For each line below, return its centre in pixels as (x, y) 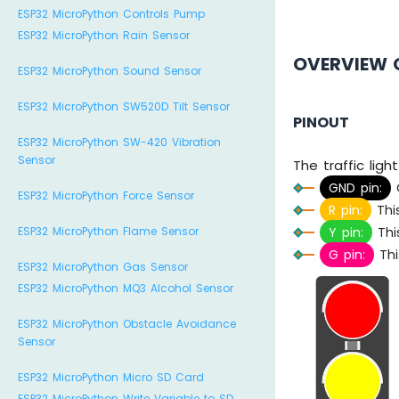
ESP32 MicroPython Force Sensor (106, 195)
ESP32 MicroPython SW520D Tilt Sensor (124, 106)
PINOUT (322, 122)
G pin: (347, 255)
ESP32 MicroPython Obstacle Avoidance (127, 324)
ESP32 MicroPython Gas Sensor (103, 267)
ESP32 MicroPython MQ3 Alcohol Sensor (126, 288)
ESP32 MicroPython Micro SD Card (111, 377)
